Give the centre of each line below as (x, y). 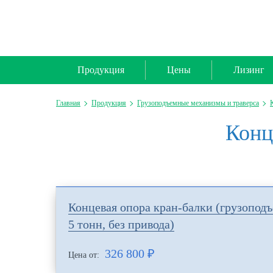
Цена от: (85, 255)
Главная (68, 103)
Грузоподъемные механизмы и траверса (198, 103)
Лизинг (249, 70)
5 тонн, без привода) (121, 224)
